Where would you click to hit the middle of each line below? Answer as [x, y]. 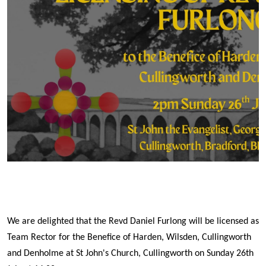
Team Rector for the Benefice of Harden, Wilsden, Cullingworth [129, 237]
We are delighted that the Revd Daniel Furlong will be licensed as [133, 221]
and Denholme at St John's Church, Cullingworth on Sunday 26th [130, 253]
